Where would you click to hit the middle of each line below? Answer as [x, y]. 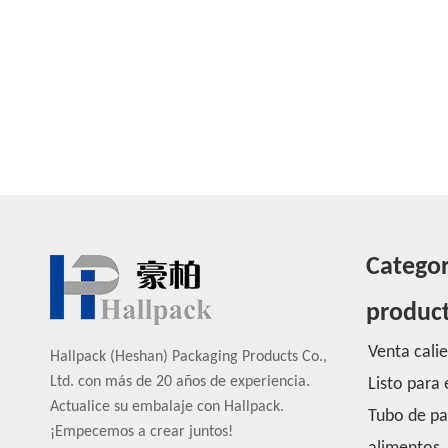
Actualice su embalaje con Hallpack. [167, 407]
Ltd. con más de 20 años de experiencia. [180, 382]
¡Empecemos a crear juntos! [141, 432]
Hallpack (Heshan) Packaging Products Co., [188, 357]
